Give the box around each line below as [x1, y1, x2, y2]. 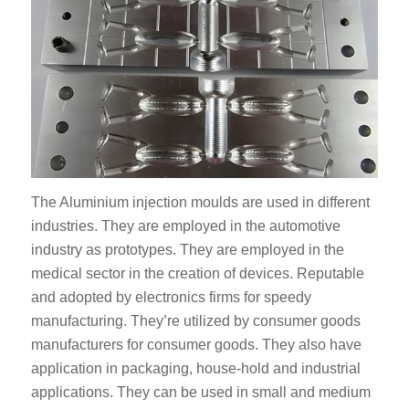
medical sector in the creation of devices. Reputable [30, 265, 364, 281]
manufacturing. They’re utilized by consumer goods [30, 312, 361, 329]
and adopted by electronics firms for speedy [30, 288, 311, 305]
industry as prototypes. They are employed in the [30, 241, 344, 257]
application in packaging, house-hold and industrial [30, 360, 361, 376]
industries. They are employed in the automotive [30, 217, 341, 234]
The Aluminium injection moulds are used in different [30, 194, 370, 210]
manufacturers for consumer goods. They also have [30, 336, 362, 352]
